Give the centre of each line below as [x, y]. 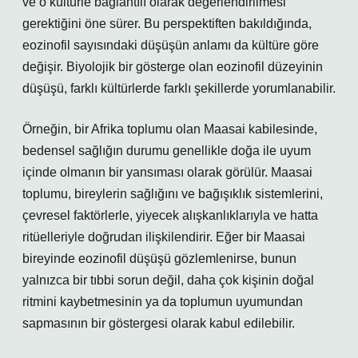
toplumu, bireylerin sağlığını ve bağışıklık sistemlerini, [173, 194]
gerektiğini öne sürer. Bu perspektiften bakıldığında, [167, 24]
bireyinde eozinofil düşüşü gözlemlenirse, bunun [159, 259]
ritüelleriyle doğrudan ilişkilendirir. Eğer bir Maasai [164, 237]
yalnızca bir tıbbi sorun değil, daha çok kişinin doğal [168, 280]
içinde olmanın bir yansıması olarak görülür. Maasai [167, 172]
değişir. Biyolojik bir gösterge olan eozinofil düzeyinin [173, 67]
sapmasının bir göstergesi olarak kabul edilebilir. [159, 323]
